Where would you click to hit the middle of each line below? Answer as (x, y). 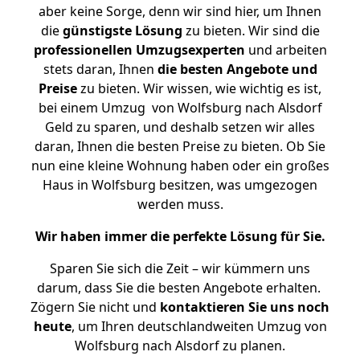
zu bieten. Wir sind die (251, 31)
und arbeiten (286, 50)
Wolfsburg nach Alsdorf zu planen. (180, 346)
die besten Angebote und (237, 69)
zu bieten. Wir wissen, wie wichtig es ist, (199, 88)
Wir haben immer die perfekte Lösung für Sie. (180, 236)
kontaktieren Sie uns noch (245, 307)
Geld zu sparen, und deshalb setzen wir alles (180, 127)
